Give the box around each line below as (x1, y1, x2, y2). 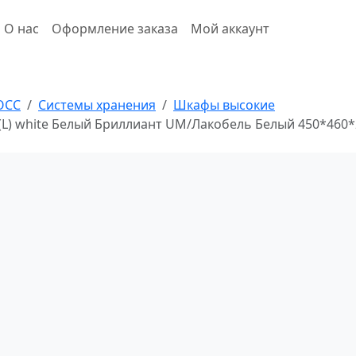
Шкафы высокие (173, 96, 275, 114)
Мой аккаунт (191, 20, 269, 37)
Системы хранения (38, 96, 156, 114)
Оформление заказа (52, 20, 178, 37)
